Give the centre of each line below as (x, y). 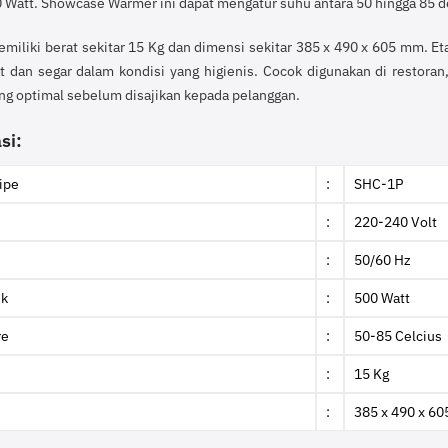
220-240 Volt (395, 221)
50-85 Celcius (398, 335)
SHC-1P (378, 183)
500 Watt (382, 297)
